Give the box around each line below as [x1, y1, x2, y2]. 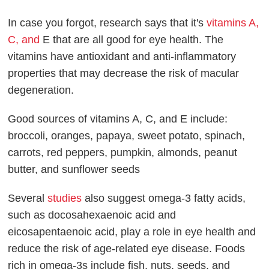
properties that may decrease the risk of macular [8, 67, 240, 79]
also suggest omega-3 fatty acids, [82, 192, 246, 204]
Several [8, 192, 48, 204]
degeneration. [8, 83, 74, 96]
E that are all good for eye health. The [40, 33, 224, 46]
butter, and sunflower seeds [8, 163, 141, 175]
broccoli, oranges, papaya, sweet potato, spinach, [8, 129, 246, 142]
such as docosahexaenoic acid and [8, 208, 177, 221]
